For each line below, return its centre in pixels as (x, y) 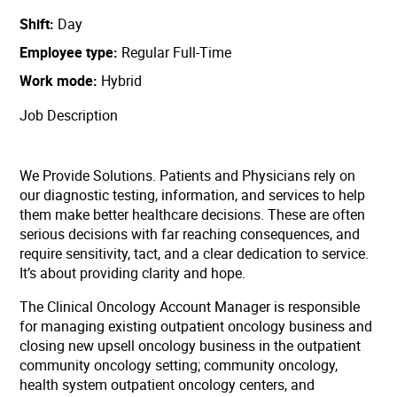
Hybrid (120, 80)
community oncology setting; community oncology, (179, 365)
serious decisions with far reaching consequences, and (190, 234)
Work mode (57, 80)
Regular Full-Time (175, 52)
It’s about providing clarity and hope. (133, 272)
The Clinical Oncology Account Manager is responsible (190, 306)
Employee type (67, 52)
